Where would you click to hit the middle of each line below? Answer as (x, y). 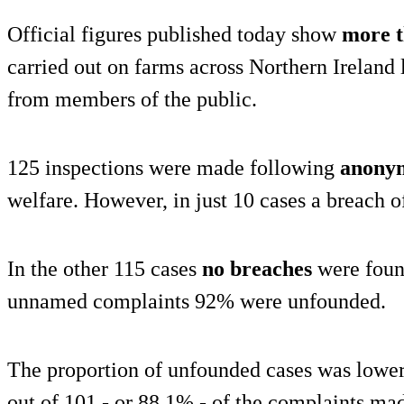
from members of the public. (132, 99)
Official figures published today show (172, 34)
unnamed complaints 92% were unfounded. (197, 301)
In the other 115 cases (105, 268)
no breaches (257, 268)
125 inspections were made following (174, 167)
